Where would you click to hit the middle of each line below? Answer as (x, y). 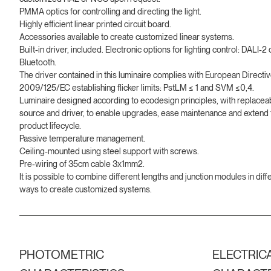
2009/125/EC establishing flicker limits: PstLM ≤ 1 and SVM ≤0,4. (137, 87)
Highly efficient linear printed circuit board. (95, 24)
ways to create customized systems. (86, 189)
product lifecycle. (50, 126)
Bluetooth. (38, 62)
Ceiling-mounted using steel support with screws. (109, 151)
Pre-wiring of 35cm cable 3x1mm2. (82, 164)
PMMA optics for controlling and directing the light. (110, 11)
